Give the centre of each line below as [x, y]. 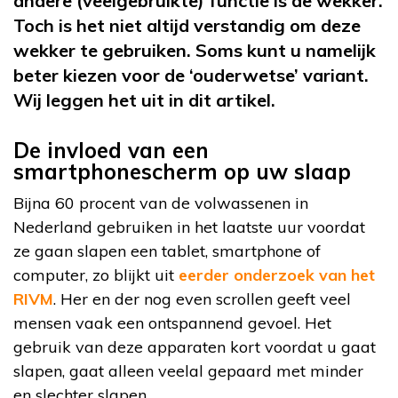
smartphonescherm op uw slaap [182, 172]
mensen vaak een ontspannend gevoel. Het [172, 323]
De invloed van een [111, 151]
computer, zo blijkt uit [96, 275]
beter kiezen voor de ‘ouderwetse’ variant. [191, 76]
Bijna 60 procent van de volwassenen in [161, 203]
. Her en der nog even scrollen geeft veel [202, 299]
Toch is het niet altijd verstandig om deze [187, 26]
